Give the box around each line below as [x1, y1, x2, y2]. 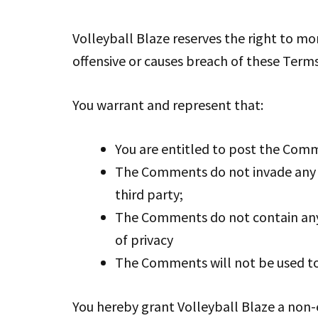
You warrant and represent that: [72, 96, 263, 114]
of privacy [115, 231, 173, 248]
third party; [115, 185, 183, 203]
